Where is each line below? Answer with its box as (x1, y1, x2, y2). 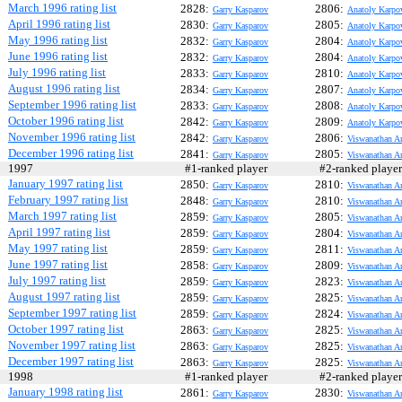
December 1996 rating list (8, 146, 134, 160)
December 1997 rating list (8, 354, 134, 368)
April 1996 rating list (8, 17, 110, 31)
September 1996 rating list (8, 98, 136, 111)
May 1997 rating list (8, 241, 108, 255)
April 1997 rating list (8, 225, 110, 239)
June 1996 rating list (8, 49, 108, 63)
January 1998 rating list (8, 385, 123, 398)
